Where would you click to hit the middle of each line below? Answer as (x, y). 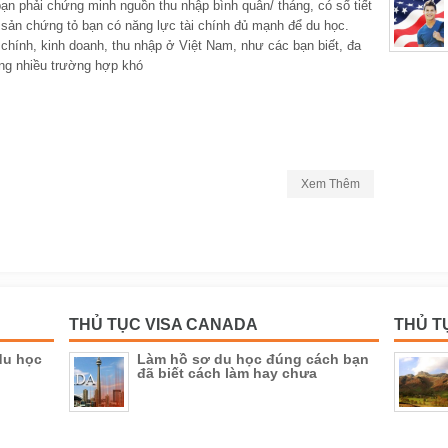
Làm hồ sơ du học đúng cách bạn (253, 359)
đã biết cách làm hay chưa (227, 373)
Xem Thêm (330, 184)
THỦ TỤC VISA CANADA (163, 324)
